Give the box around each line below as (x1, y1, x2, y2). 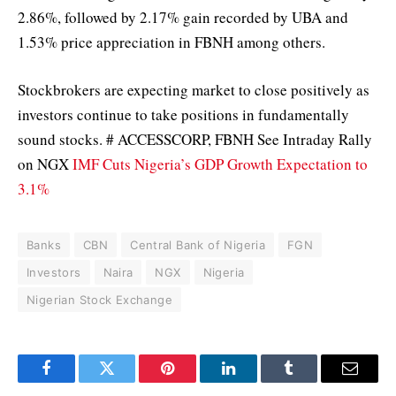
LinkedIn (226, 373, 286, 390)
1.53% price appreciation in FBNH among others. (18, 31, 325, 52)
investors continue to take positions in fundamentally (18, 103, 349, 125)
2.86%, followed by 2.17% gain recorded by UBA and (18, 6, 348, 27)
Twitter (105, 373, 152, 390)
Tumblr (287, 373, 335, 390)
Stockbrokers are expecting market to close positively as (18, 79, 369, 100)
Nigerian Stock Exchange (27, 292, 172, 307)
